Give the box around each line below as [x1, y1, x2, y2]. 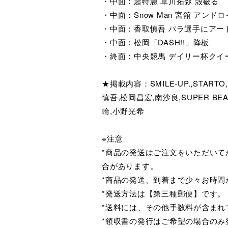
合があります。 [102, 160, 158, 171]
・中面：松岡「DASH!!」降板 [102, 36, 210, 47]
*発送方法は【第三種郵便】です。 [102, 187, 226, 198]
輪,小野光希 [102, 105, 145, 116]
